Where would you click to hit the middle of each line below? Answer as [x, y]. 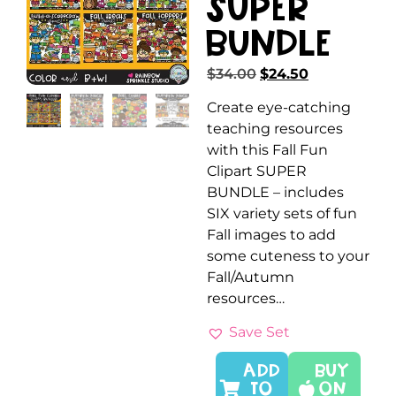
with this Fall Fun [267, 149]
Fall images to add [271, 234]
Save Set [259, 332]
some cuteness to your [288, 255]
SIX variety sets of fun [282, 213]
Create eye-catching [279, 107]
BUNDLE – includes [275, 192]
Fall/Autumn [251, 277]
